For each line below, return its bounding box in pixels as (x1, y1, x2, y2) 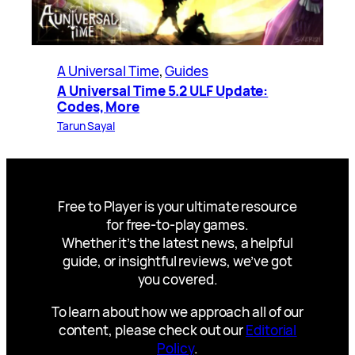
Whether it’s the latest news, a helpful (62, 234, 293, 253)
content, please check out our (58, 320, 246, 339)
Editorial (246, 320, 297, 339)
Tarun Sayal (57, 118, 116, 134)
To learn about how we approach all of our (51, 302, 304, 321)
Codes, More (57, 97, 140, 116)
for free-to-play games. (105, 216, 250, 235)
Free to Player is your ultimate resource (58, 197, 297, 216)
